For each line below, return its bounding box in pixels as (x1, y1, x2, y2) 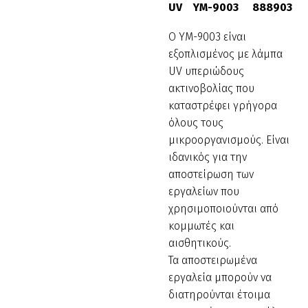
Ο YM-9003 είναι (168, 30, 246, 43)
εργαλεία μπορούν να (168, 270, 272, 284)
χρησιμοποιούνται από (168, 201, 278, 215)
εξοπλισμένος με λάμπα (168, 47, 283, 60)
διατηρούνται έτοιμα (168, 287, 270, 301)
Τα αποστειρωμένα (168, 253, 257, 267)
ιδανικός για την (168, 150, 247, 164)
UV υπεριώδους (168, 64, 244, 78)
